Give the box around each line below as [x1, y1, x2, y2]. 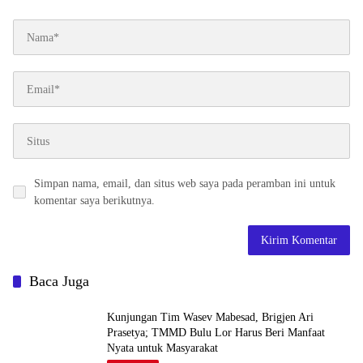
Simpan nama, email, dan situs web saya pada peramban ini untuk [34, 177, 335, 190]
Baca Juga [29, 273, 89, 290]
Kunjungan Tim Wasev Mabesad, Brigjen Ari [107, 310, 314, 323]
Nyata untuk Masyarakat [107, 341, 218, 354]
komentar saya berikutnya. [34, 194, 155, 207]
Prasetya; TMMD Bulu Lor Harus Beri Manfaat [107, 326, 325, 339]
